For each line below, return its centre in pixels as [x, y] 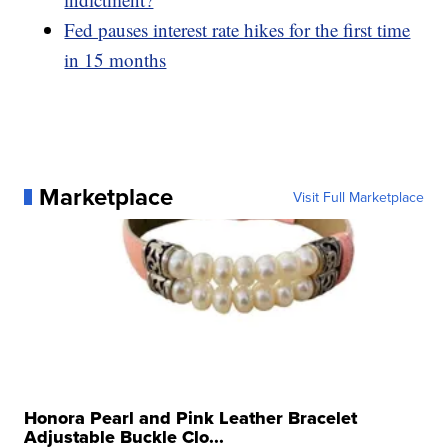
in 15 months [115, 59]
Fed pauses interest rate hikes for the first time [237, 29]
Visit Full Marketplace [358, 196]
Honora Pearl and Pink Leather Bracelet [191, 417]
